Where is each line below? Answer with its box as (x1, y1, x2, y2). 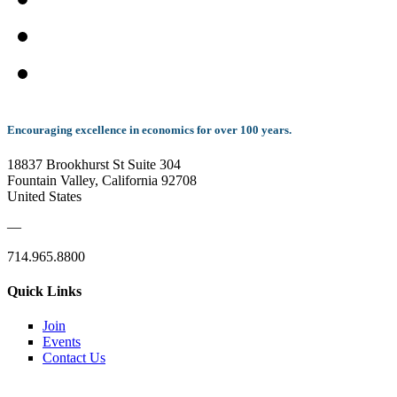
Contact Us (43, 350, 105, 366)
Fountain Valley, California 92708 (7, 172, 197, 188)
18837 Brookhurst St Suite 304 (7, 156, 181, 172)
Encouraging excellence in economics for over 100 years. (7, 122, 292, 136)
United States (7, 188, 82, 204)
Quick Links (7, 284, 82, 300)
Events (43, 334, 81, 350)
